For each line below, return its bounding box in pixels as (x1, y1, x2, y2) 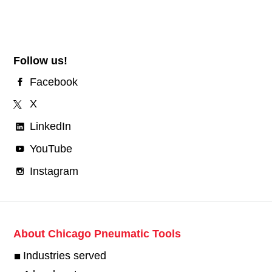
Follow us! (13, 54, 67, 67)
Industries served (22, 249, 106, 262)
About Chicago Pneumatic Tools (13, 228, 181, 240)
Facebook (29, 75, 78, 88)
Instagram (29, 165, 78, 177)
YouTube (29, 142, 72, 155)
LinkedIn (29, 120, 71, 132)
